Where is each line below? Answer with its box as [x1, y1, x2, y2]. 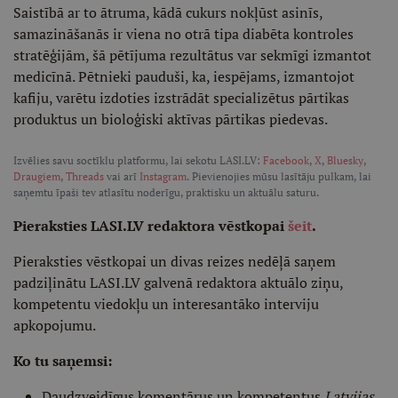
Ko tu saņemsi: [13, 351, 112, 370]
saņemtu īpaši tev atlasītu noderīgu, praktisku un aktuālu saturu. [13, 186, 322, 199]
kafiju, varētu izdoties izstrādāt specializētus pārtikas [13, 88, 349, 107]
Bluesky [327, 154, 363, 167]
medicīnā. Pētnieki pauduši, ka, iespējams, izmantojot [13, 67, 354, 86]
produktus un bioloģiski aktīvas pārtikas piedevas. [13, 109, 328, 129]
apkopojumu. [13, 315, 96, 335]
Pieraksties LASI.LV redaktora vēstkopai [13, 216, 288, 235]
